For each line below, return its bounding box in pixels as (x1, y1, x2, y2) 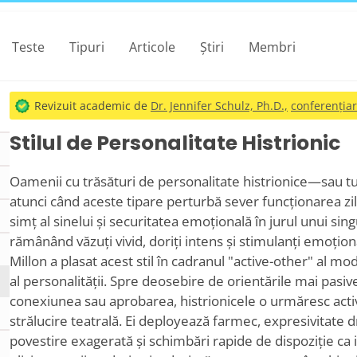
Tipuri (69, 37, 104, 55)
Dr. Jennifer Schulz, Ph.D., (151, 98, 288, 113)
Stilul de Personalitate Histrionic (10, 129, 340, 157)
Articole (128, 37, 175, 55)
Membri (248, 37, 296, 55)
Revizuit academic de (34, 98, 151, 113)
